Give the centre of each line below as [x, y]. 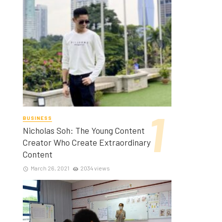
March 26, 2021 [50, 168]
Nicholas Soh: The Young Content [84, 131]
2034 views [95, 168]
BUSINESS [37, 118]
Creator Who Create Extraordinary [87, 142]
